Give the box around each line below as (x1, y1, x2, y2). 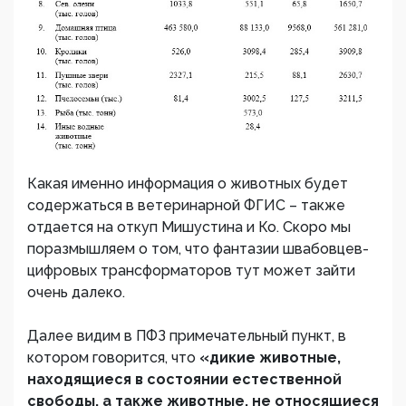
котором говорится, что (27, 349, 199, 367)
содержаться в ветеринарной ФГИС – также (27, 197, 345, 215)
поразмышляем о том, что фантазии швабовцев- (27, 240, 369, 258)
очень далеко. (27, 284, 125, 302)
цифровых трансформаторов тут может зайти (27, 262, 355, 280)
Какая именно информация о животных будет (27, 175, 348, 193)
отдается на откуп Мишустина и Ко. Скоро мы (27, 218, 351, 237)
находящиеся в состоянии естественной (27, 371, 342, 389)
